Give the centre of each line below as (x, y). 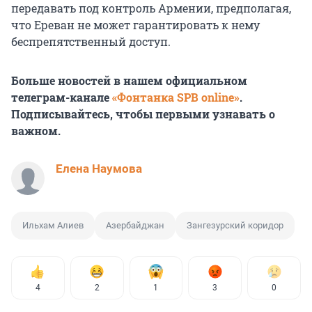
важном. (36, 131)
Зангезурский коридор (235, 226)
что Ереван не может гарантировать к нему (135, 25)
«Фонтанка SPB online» (176, 97)
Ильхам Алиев (53, 226)
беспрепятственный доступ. (91, 42)
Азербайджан (135, 226)
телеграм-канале (62, 97)
